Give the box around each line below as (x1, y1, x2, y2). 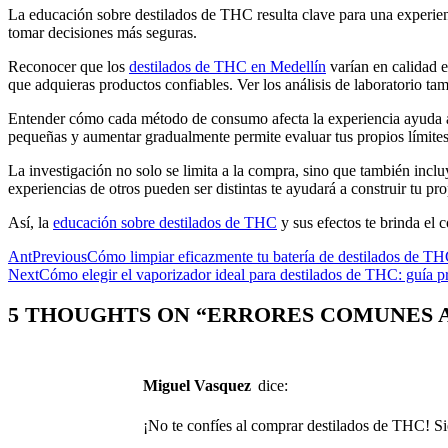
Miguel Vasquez (158, 377, 251, 395)
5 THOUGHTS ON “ (8, 302, 207, 328)
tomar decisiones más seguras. (8, 23, 197, 41)
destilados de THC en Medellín (129, 57, 326, 75)
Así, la (8, 213, 53, 231)
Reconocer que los (8, 57, 129, 75)
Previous (32, 247, 87, 265)
